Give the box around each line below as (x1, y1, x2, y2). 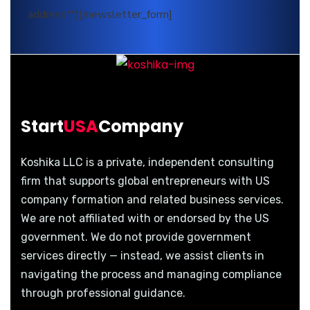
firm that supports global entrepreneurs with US (21, 174, 270, 188)
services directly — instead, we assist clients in (21, 249, 264, 263)
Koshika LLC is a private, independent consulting (21, 156, 274, 170)
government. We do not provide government (21, 230, 251, 244)
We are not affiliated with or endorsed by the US (21, 212, 269, 226)
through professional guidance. (21, 286, 185, 300)
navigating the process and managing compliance (21, 268, 282, 282)
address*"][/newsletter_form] (28, 7, 172, 23)
